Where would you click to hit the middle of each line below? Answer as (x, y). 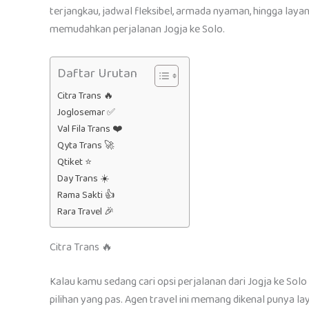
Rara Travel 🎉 (86, 211)
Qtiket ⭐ (74, 162)
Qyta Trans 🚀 (86, 145)
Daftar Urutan (97, 73)
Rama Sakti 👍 (86, 195)
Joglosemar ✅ (86, 112)
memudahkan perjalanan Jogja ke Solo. (137, 30)
